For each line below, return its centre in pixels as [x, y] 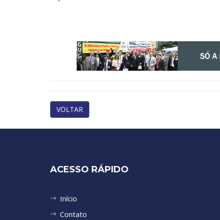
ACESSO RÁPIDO [89, 169]
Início [69, 198]
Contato [73, 214]
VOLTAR [70, 109]
